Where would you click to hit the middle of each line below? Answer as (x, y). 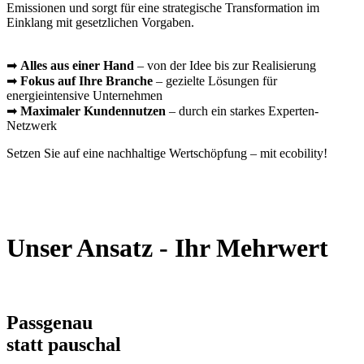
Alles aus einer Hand (77, 65)
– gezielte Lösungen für (215, 80)
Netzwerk (32, 125)
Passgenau (50, 322)
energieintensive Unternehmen (84, 95)
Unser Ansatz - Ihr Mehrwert (167, 248)
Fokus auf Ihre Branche (87, 80)
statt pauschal (64, 344)
